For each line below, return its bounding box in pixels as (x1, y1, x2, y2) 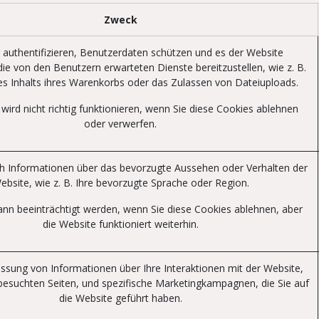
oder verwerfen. (84, 117, 157, 130)
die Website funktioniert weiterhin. (42, 217, 199, 231)
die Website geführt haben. (58, 291, 182, 305)
